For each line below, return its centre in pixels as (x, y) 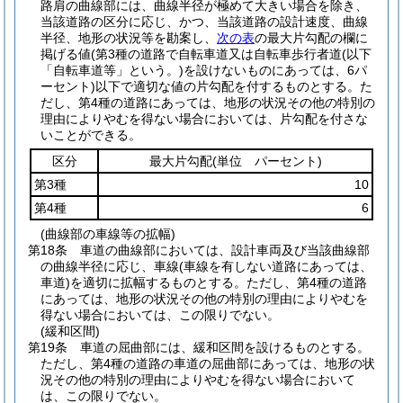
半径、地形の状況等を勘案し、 (129, 38)
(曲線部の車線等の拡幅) (108, 234)
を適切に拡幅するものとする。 (158, 282)
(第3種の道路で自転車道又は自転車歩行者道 (216, 54)
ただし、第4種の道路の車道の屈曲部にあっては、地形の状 (208, 363)
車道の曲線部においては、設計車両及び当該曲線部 (225, 250)
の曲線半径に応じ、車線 (110, 266)
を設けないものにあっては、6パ (275, 70)
